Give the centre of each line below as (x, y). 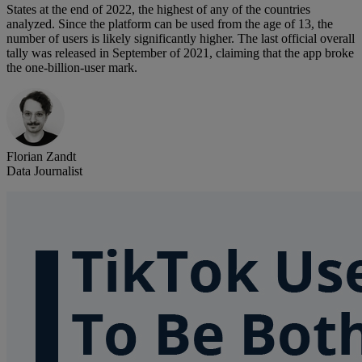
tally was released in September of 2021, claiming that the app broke (180, 53)
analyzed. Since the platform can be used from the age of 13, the (170, 24)
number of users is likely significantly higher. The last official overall (181, 39)
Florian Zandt (41, 157)
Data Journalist (44, 171)
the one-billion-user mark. (72, 68)
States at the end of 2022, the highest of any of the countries (158, 10)
